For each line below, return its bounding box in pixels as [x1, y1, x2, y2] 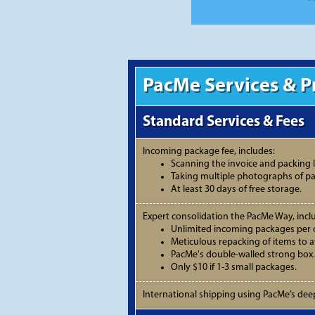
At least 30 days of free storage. [171, 184, 302, 195]
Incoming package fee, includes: [143, 146, 275, 157]
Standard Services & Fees [143, 115, 304, 129]
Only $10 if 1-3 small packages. [171, 262, 297, 273]
